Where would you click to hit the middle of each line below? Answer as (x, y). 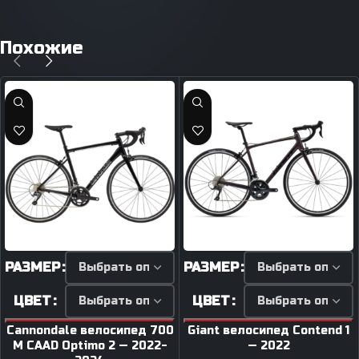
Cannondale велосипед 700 (90, 330)
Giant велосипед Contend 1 (268, 330)
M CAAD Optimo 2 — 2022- (90, 345)
